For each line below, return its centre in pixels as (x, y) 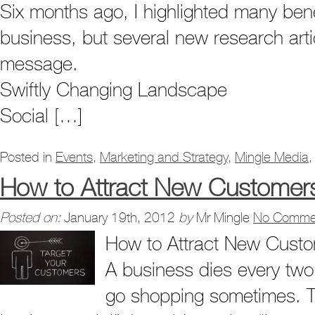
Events (74, 157)
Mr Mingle (223, 218)
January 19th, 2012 (120, 218)
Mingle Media (272, 157)
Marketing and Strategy (164, 157)
